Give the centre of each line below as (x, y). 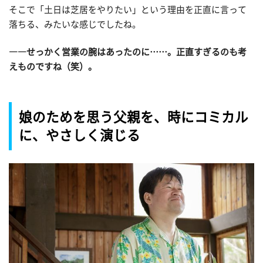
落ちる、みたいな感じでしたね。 (75, 24)
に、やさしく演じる (80, 135)
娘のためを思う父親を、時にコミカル (134, 117)
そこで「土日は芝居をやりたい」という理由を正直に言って (128, 9)
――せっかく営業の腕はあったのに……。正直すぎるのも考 (128, 52)
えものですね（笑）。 (53, 67)
